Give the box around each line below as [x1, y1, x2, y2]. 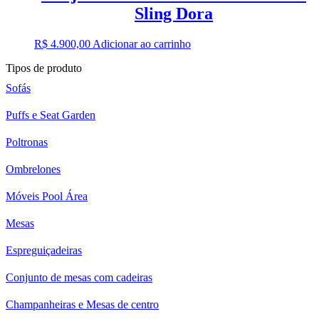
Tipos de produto [6, 61, 82, 74]
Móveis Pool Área [6, 189, 88, 202]
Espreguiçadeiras [6, 244, 82, 256]
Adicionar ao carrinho [93, 37, 191, 50]
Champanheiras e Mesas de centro [6, 298, 159, 310]
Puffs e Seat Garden [6, 108, 95, 121]
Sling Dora [135, 4, 213, 23]
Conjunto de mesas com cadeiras [6, 271, 152, 283]
